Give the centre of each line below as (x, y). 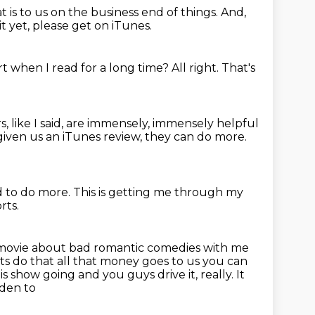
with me (226, 248)
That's (238, 68)
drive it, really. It (201, 275)
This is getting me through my (158, 192)
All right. (197, 68)
